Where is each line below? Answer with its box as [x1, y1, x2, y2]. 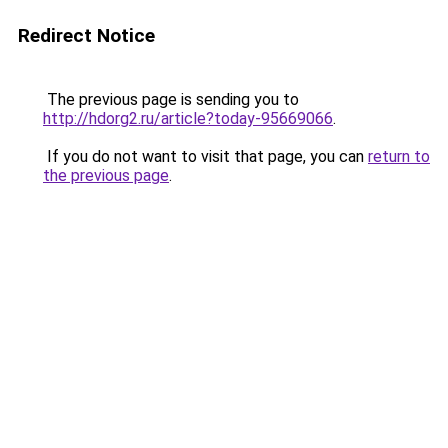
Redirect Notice [18, 24, 155, 47]
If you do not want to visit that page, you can [43, 147, 368, 166]
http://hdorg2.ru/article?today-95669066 [43, 109, 333, 128]
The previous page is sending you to [43, 90, 299, 109]
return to [368, 147, 430, 166]
